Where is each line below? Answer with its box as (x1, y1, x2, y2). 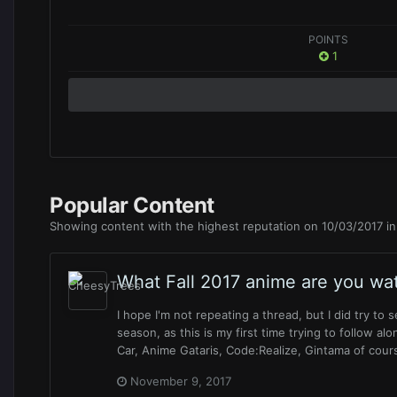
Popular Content (50, 192, 214, 219)
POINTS (308, 33, 349, 47)
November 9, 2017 (130, 374, 231, 389)
